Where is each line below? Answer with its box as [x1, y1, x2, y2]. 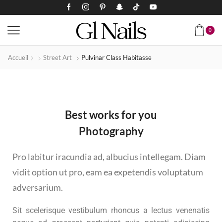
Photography [78, 124, 144, 138]
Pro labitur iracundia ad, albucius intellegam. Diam [12, 151, 206, 162]
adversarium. [12, 182, 63, 193]
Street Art [43, 54, 72, 61]
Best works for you [65, 108, 157, 121]
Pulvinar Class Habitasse [81, 54, 152, 61]
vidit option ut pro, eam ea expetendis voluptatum [12, 166, 203, 177]
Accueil [8, 54, 28, 61]
